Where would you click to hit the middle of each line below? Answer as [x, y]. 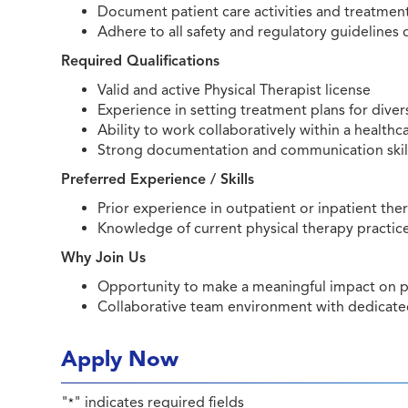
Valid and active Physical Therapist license [235, 90]
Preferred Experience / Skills [158, 179]
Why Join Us [104, 258]
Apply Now [120, 359]
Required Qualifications [141, 61]
